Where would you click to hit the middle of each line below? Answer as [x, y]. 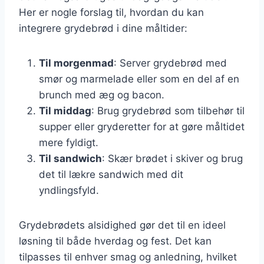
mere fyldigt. [69, 142]
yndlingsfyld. [69, 190]
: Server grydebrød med [170, 63]
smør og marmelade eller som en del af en [139, 79]
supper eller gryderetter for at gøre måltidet [142, 126]
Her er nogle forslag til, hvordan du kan [111, 12]
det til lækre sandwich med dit [111, 174]
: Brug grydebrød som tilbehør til [168, 110]
